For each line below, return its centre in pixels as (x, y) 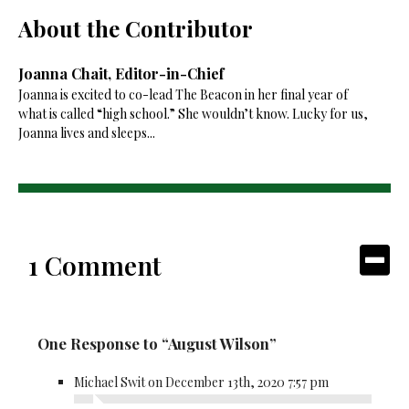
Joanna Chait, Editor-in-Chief (121, 73)
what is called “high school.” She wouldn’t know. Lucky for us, (193, 113)
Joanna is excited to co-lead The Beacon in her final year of (183, 94)
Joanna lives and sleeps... (86, 132)
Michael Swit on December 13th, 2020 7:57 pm (202, 382)
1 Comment (95, 265)
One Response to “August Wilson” (157, 343)
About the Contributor (135, 28)
